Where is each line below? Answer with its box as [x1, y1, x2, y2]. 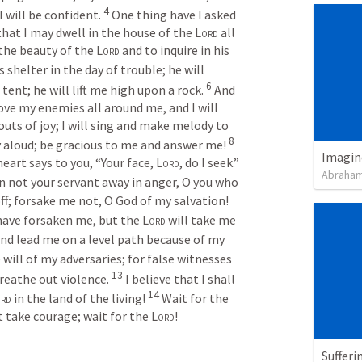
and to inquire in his [120, 42, 229, 59]
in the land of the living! [11, 290, 148, 307]
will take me [166, 211, 236, 228]
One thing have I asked [112, 6, 236, 23]
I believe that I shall [125, 270, 235, 287]
